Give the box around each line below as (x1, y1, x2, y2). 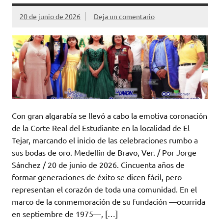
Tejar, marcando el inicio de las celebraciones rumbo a (12, 135, 198, 145)
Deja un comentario (93, 12, 155, 21)
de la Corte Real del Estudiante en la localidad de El (12, 122, 190, 133)
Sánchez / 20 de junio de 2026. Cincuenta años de (12, 159, 185, 169)
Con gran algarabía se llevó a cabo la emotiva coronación (12, 110, 207, 120)
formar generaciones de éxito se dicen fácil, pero (12, 171, 182, 182)
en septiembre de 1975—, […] (12, 208, 118, 219)
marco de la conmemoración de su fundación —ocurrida (12, 196, 205, 206)
